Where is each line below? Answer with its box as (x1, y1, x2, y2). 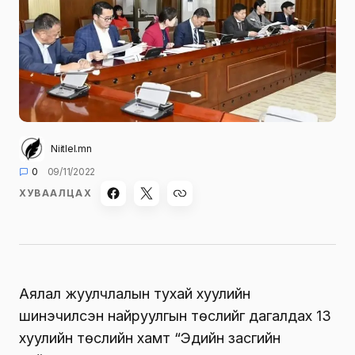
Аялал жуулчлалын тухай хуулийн (19, 284, 250, 302)
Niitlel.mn (51, 142, 92, 155)
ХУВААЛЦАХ (19, 186, 92, 199)
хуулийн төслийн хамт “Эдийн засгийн (19, 329, 281, 346)
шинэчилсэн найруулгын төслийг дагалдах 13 (19, 307, 331, 324)
